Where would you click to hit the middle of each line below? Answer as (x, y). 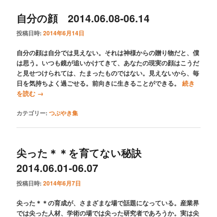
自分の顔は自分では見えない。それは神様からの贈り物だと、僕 (108, 52)
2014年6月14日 (64, 33)
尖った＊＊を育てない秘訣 (84, 153)
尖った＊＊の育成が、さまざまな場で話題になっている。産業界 (108, 202)
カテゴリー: (32, 113)
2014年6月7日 (62, 183)
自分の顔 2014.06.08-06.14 (83, 18)
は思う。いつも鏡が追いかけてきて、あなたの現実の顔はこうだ (108, 62)
